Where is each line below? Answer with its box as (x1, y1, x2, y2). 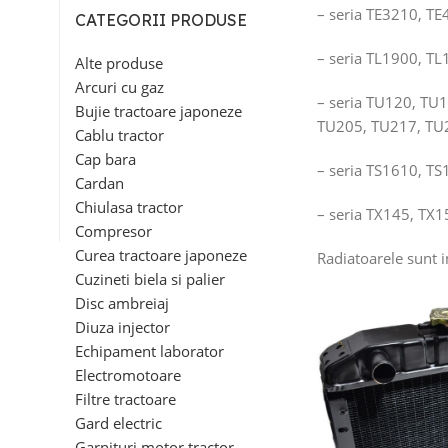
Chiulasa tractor (75, 197, 183, 217)
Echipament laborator (75, 341, 224, 361)
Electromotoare (75, 365, 181, 385)
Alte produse (75, 53, 163, 73)
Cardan (75, 173, 124, 193)
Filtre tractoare (75, 389, 176, 409)
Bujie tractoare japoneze (75, 101, 242, 121)
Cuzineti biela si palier (75, 269, 225, 289)
